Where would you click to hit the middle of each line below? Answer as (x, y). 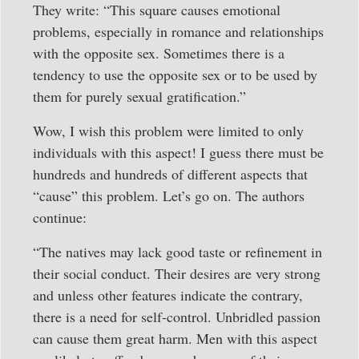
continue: (60, 218)
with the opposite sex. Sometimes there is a (159, 53)
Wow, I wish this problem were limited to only (168, 131)
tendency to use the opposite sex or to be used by (175, 75)
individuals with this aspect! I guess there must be (178, 153)
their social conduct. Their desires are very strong (177, 274)
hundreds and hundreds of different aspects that (170, 174)
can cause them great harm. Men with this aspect (175, 339)
